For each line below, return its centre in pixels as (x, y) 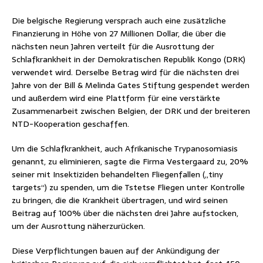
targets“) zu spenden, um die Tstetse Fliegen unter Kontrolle (128, 187)
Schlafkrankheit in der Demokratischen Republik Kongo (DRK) (129, 59)
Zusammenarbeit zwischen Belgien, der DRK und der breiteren (131, 111)
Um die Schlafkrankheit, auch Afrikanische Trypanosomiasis (125, 148)
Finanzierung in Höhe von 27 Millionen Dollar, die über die (119, 33)
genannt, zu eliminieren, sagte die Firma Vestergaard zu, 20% (130, 161)
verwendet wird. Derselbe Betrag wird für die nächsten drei (125, 72)
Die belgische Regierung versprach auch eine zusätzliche (119, 20)
